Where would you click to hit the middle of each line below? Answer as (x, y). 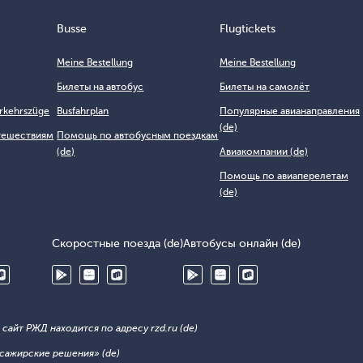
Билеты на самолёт (265, 87)
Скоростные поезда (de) (117, 243)
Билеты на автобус (100, 87)
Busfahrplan (83, 111)
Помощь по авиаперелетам (284, 176)
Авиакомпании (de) (264, 152)
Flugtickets (248, 29)
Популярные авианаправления (290, 111)
